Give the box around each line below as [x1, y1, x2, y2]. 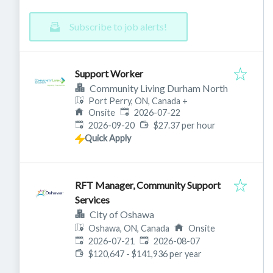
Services [75, 194, 110, 206]
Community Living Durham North [90, 82, 228, 94]
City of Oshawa [90, 208, 154, 221]
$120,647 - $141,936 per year [88, 249, 202, 260]
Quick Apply [85, 133, 131, 144]
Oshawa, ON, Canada [88, 223, 170, 234]
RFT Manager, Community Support [75, 179, 221, 191]
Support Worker [75, 68, 143, 79]
